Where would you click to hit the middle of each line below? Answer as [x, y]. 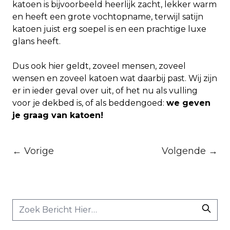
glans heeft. [36, 42]
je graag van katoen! [59, 116]
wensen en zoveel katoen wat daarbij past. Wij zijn [115, 79]
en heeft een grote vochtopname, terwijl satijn [108, 17]
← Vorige [33, 151]
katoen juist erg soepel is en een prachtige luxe [109, 29]
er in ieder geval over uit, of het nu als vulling [105, 91]
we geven [188, 103]
